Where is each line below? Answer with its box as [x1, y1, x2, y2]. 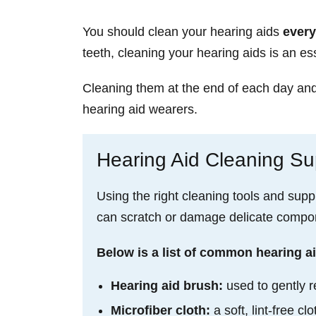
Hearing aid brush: [111, 278, 226, 293]
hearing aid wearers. [83, 102, 197, 116]
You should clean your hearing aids [83, 24, 283, 39]
